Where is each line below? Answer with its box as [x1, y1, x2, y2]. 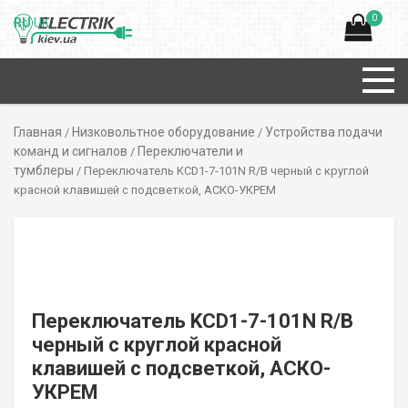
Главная [14, 125, 62, 139]
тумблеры [14, 163, 74, 178]
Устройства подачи [265, 125, 382, 139]
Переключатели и [138, 144, 243, 158]
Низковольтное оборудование [72, 125, 255, 139]
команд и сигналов [14, 144, 127, 158]
